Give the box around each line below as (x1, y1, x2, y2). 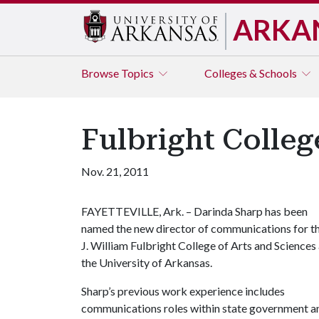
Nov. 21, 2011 (81, 164, 149, 178)
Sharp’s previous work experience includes (81, 284, 285, 298)
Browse (81, 66, 121, 80)
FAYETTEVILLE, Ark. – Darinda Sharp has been (81, 204, 308, 218)
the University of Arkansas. (81, 256, 212, 269)
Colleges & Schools (204, 66, 299, 80)
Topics (121, 66, 156, 80)
